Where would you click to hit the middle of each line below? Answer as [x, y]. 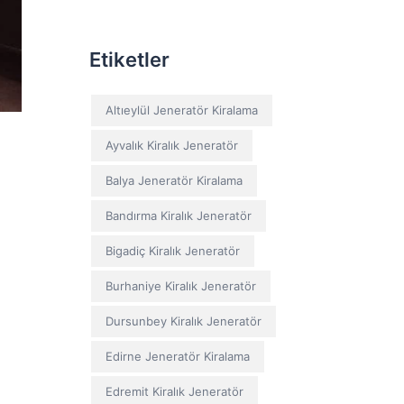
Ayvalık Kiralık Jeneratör [171, 145]
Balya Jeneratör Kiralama [174, 180]
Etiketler [129, 60]
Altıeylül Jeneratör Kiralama [181, 110]
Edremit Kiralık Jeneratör [174, 391]
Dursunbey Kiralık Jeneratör [183, 321]
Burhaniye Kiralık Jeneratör [180, 286]
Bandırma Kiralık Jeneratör [178, 216]
